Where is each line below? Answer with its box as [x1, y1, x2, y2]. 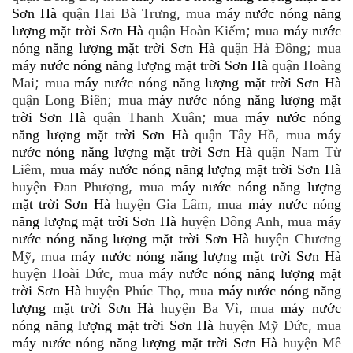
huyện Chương [255, 231, 342, 247]
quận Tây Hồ [188, 127, 275, 143]
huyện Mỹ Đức [218, 318, 308, 334]
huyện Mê [282, 335, 341, 351]
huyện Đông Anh [180, 214, 280, 230]
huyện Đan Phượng [12, 179, 129, 195]
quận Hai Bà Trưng [61, 6, 177, 22]
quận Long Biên [12, 92, 108, 109]
